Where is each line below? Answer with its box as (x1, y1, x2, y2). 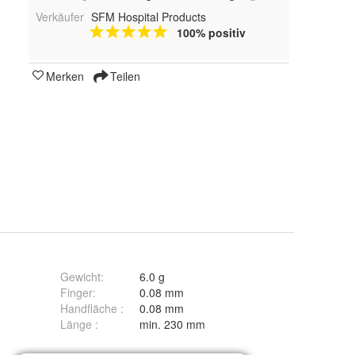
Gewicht (60, 269, 101, 284)
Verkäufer (36, 9, 84, 25)
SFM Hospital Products (90, 9, 206, 25)
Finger (60, 284, 93, 300)
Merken (46, 68, 84, 85)
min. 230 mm (139, 316, 205, 332)
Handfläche (60, 300, 120, 316)
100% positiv (176, 25, 246, 41)
